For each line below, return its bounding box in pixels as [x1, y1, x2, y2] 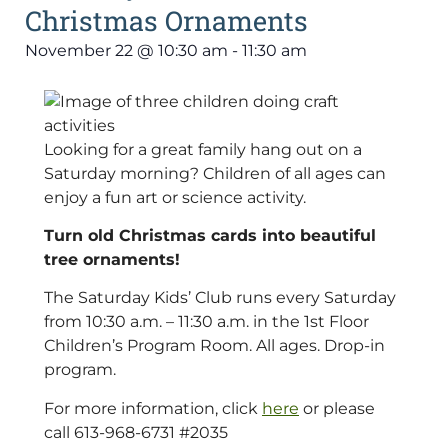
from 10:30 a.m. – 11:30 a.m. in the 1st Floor [44, 312, 369, 332]
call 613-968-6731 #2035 [44, 422, 228, 442]
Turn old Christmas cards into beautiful [44, 225, 376, 245]
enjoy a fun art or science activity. [44, 187, 306, 207]
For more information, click [44, 398, 262, 418]
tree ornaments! [44, 249, 180, 269]
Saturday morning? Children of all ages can [44, 163, 386, 183]
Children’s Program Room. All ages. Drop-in [44, 336, 385, 356]
